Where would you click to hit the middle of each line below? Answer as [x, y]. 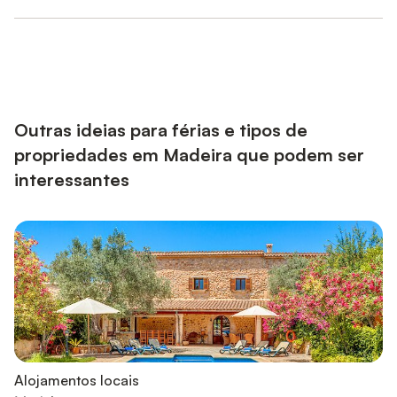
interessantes [72, 179]
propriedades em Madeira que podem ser [189, 154]
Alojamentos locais [77, 380]
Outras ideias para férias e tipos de [161, 129]
